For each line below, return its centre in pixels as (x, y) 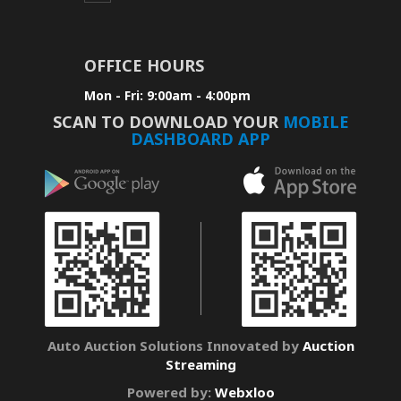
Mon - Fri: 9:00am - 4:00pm (167, 95)
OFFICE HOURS (144, 65)
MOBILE (316, 122)
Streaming (200, 364)
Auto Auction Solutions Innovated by (175, 345)
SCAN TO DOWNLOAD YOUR (167, 122)
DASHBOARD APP (200, 139)
